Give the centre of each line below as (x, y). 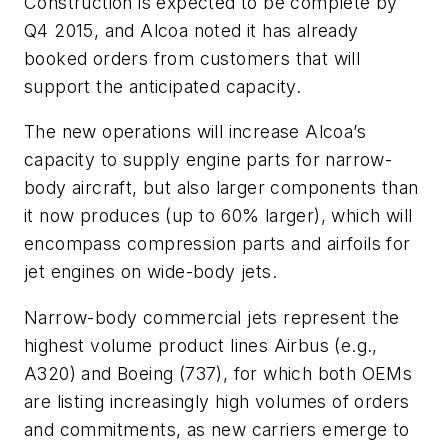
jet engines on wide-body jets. (150, 272)
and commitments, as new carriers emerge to (217, 429)
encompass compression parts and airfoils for (217, 244)
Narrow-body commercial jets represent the (212, 317)
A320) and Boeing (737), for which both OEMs (218, 373)
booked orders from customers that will (192, 58)
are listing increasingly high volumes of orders (217, 401)
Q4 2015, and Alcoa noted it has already (191, 30)
